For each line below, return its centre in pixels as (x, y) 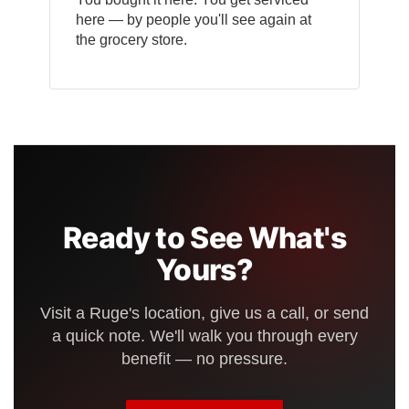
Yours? (204, 270)
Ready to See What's (204, 238)
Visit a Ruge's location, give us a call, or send (204, 314)
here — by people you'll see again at (194, 20)
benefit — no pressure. (204, 359)
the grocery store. (131, 40)
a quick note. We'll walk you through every (204, 336)
